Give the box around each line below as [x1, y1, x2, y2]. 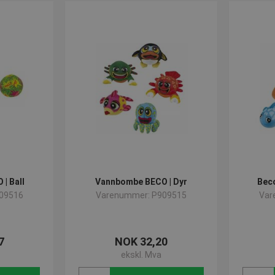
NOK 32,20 [114, 235, 168, 248]
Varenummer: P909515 [95, 190, 187, 200]
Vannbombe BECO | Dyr [95, 177, 187, 187]
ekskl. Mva [120, 250, 161, 260]
